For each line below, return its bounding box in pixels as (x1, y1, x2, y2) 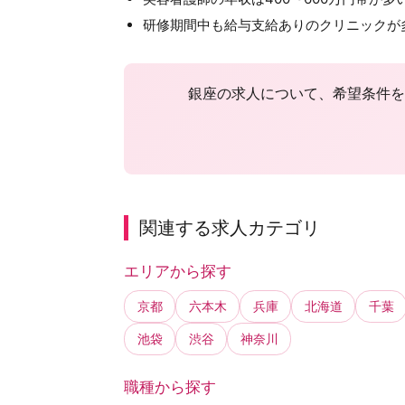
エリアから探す (124, 262, 231, 281)
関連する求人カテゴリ (139, 216, 321, 239)
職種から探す (124, 378, 216, 397)
